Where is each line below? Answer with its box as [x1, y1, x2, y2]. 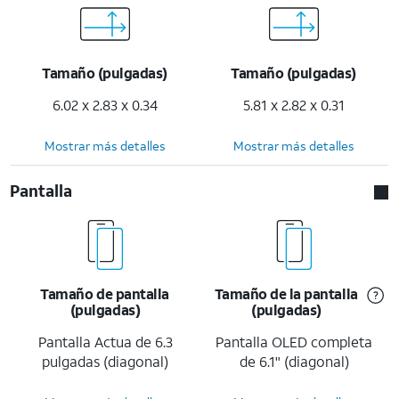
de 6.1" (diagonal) [239, 351, 349, 370]
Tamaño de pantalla [40, 283, 169, 303]
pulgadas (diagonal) [42, 351, 168, 370]
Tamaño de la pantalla [214, 283, 358, 303]
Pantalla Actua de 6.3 [37, 331, 173, 351]
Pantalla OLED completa [216, 331, 372, 351]
